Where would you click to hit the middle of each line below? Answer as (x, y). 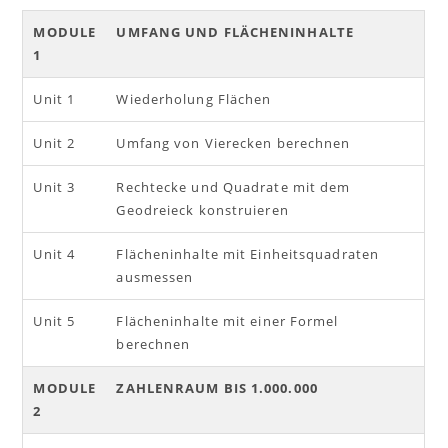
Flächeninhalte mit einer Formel (227, 321)
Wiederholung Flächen (194, 99)
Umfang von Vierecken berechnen (233, 143)
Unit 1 (54, 99)
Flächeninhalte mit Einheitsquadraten (248, 254)
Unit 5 (54, 321)
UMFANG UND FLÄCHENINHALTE (235, 32)
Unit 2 (54, 143)
